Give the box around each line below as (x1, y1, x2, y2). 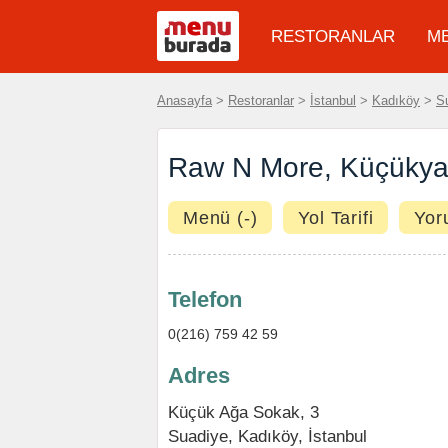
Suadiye (168, 427, 228, 445)
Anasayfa (157, 93, 212, 108)
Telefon (168, 287, 242, 312)
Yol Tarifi (298, 208, 374, 228)
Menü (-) (183, 208, 258, 228)
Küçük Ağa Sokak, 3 (168, 403, 319, 421)
